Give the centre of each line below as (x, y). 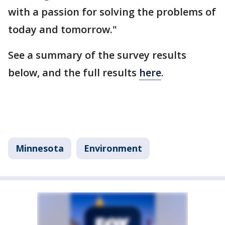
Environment (113, 148)
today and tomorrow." (63, 30)
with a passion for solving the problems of (112, 12)
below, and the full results (74, 73)
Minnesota (40, 148)
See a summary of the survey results (97, 55)
